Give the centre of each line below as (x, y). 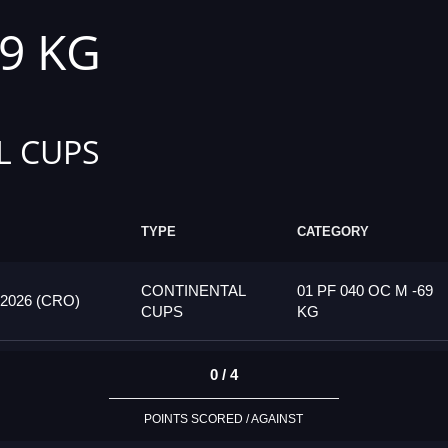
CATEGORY (333, 232)
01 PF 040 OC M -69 (365, 291)
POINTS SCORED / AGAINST (224, 419)
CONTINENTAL (193, 291)
